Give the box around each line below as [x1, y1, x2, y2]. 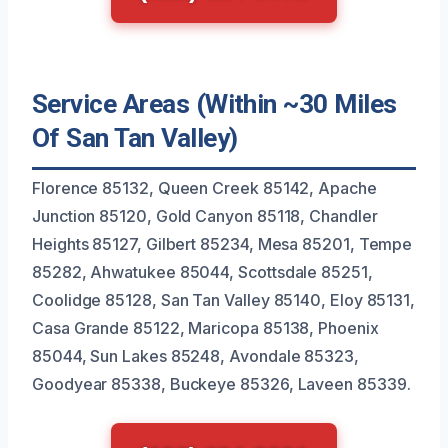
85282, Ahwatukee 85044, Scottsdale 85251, [32, 262, 373, 283]
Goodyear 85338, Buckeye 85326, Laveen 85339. [32, 374, 411, 395]
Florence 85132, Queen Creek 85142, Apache [32, 178, 377, 199]
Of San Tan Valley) [32, 123, 238, 154]
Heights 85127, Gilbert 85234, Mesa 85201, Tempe [32, 234, 413, 255]
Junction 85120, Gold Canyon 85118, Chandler [32, 206, 378, 227]
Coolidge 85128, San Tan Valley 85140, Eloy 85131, [32, 290, 416, 311]
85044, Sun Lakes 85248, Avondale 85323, [32, 346, 359, 367]
